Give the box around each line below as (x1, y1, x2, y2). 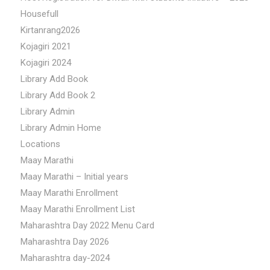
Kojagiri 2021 (20, 40, 71, 52)
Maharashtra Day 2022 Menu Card (20, 219, 154, 231)
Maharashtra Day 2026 (20, 236, 109, 247)
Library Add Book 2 (20, 89, 95, 101)
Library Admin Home (20, 122, 101, 133)
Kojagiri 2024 (20, 57, 71, 68)
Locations (20, 138, 60, 149)
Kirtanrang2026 (20, 24, 80, 36)
